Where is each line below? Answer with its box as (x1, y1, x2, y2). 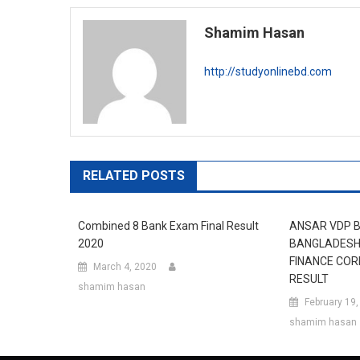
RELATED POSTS (83, 167, 185, 183)
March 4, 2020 (93, 260, 157, 272)
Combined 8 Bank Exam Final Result (78, 219, 259, 232)
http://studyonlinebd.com (204, 65, 333, 78)
